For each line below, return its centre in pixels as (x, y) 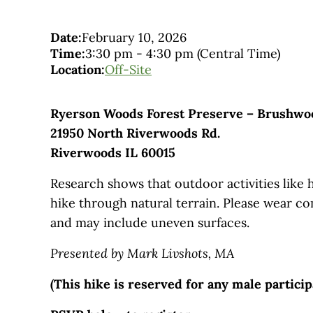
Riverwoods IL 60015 (113, 153)
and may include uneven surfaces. (150, 223)
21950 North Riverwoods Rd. (135, 133)
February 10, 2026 (134, 38)
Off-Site (128, 70)
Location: (78, 70)
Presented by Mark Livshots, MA (142, 254)
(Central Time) (239, 54)
